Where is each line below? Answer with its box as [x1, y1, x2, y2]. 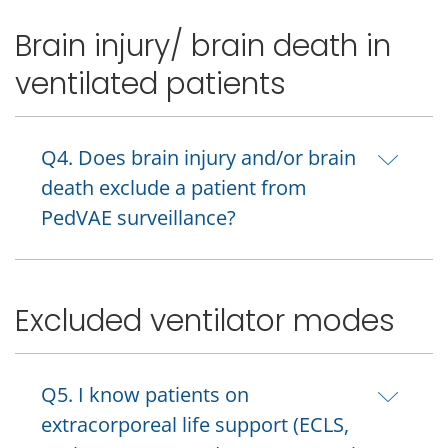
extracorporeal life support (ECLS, [41, 410, 349, 438]
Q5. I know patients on [41, 380, 249, 408]
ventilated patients [15, 62, 286, 104]
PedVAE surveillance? [41, 203, 236, 231]
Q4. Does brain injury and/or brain [41, 143, 356, 171]
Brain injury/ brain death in [15, 24, 391, 66]
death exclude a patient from [41, 173, 307, 201]
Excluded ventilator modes [15, 300, 395, 342]
